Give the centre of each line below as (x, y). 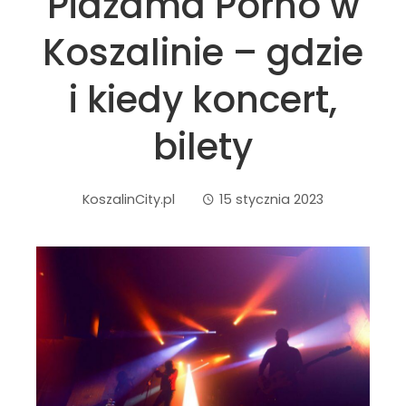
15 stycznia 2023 (271, 199)
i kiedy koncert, (203, 100)
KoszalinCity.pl (129, 199)
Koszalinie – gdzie (203, 53)
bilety (203, 147)
